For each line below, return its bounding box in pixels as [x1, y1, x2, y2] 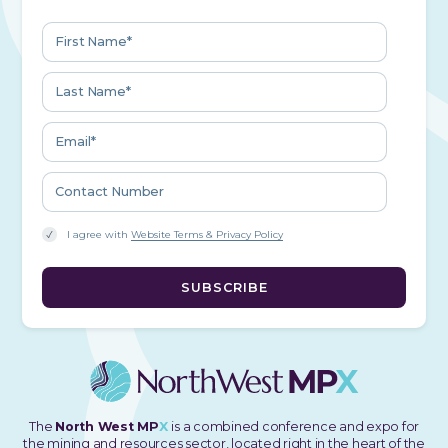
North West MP [55, 418, 159, 434]
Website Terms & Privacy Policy [131, 229, 284, 240]
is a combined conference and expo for [171, 418, 419, 434]
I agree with [67, 229, 132, 240]
